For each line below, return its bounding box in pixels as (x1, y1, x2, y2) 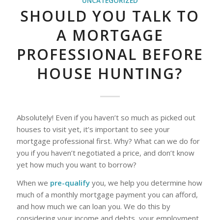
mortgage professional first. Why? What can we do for (16, 136, 200, 146)
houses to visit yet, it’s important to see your (16, 124, 170, 134)
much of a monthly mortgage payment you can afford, (16, 189, 198, 199)
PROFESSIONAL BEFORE (16, 44, 203, 65)
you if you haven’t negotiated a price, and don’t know (16, 148, 194, 158)
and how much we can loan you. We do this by (16, 201, 170, 211)
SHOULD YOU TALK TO (20, 6, 200, 27)
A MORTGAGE (56, 25, 164, 46)
